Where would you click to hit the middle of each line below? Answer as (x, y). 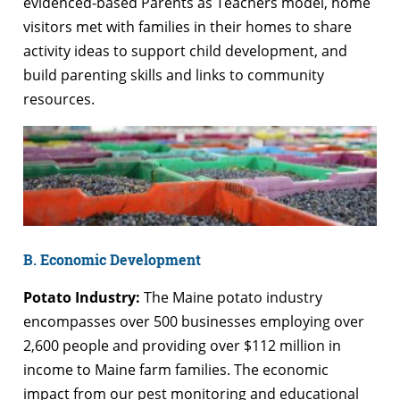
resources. (59, 100)
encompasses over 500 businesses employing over (194, 321)
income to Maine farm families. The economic (176, 369)
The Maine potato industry (231, 297)
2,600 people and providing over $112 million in (182, 345)
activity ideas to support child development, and (185, 51)
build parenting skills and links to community (174, 75)
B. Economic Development (112, 259)
